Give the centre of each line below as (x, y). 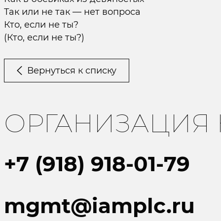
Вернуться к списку (72, 71)
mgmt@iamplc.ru (99, 206)
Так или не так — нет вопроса (72, 12)
